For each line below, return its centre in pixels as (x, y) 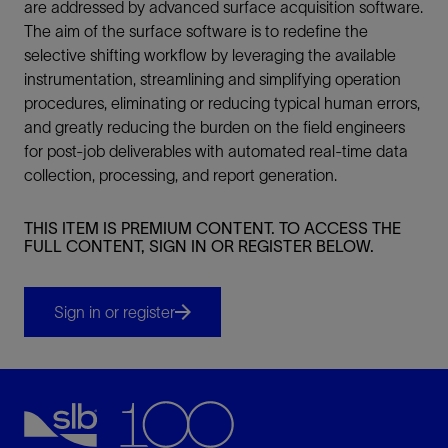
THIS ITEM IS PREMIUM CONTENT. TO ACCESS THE (212, 228)
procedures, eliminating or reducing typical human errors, (222, 103)
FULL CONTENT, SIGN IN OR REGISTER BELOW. (199, 246)
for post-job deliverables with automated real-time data (216, 151)
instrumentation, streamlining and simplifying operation (212, 79)
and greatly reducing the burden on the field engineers (214, 127)
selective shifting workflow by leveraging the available (210, 55)
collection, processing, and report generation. (180, 175)
